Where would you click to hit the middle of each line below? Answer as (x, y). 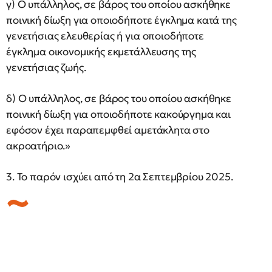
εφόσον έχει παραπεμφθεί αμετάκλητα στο (108, 130)
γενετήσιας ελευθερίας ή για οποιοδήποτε (105, 36)
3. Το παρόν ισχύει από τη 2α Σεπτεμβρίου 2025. (121, 177)
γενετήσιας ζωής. (46, 67)
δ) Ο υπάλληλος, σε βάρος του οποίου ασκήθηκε (119, 98)
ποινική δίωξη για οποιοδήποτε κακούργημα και (118, 114)
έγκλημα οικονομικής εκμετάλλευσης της (101, 52)
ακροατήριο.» (39, 146)
